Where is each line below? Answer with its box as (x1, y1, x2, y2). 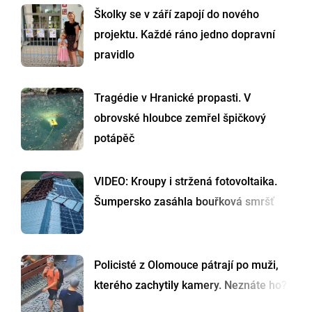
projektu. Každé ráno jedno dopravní (94, 28, 275, 42)
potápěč (94, 132, 134, 146)
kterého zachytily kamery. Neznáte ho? (94, 279, 287, 292)
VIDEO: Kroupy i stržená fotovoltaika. (94, 175, 277, 189)
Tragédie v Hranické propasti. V (94, 91, 251, 105)
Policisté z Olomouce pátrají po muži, (94, 258, 279, 272)
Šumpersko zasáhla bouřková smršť (94, 195, 274, 209)
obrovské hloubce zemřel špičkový (94, 111, 266, 125)
